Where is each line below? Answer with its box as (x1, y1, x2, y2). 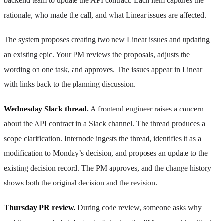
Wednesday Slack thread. (4, 104, 89, 113)
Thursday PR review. (4, 203, 75, 212)
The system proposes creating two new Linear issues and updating (4, 35, 210, 44)
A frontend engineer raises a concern (89, 104, 204, 113)
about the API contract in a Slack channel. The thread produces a (4, 119, 205, 128)
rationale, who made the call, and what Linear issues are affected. (4, 10, 206, 19)
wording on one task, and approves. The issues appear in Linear (4, 65, 202, 74)
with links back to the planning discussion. (4, 79, 136, 88)
